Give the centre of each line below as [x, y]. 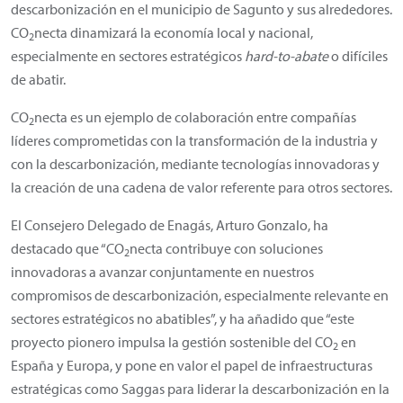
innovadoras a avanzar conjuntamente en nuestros [162, 271]
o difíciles [358, 55]
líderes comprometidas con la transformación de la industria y [194, 140]
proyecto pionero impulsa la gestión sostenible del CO [172, 341]
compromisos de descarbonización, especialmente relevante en [200, 295]
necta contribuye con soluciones [226, 248]
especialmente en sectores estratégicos [128, 55]
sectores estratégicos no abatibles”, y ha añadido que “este [183, 318]
